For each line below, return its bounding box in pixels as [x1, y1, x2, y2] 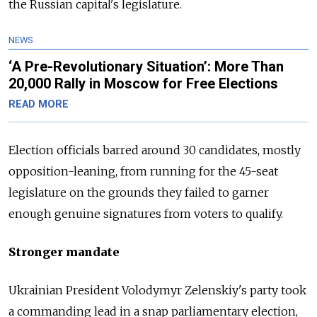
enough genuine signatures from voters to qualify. [8, 207, 283, 221]
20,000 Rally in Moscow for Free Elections [8, 75, 278, 93]
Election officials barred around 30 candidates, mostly [8, 143, 301, 158]
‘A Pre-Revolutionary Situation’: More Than [8, 58, 284, 76]
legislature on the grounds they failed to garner [8, 185, 269, 200]
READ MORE [8, 98, 69, 111]
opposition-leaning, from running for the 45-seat [8, 164, 278, 179]
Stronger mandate [8, 245, 120, 260]
